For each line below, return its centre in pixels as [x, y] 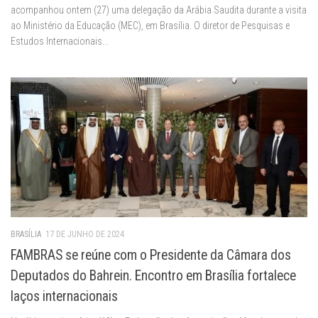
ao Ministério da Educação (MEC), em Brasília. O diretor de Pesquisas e [150, 26]
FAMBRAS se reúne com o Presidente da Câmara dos [151, 256]
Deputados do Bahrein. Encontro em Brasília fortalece [153, 276]
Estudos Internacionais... [60, 42]
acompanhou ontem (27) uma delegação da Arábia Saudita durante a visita [159, 10]
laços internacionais [64, 297]
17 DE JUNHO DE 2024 [85, 235]
